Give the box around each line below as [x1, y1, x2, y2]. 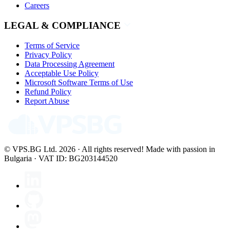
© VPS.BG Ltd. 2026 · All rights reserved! [4, 144, 146, 154]
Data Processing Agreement [25, 59, 114, 68]
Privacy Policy [25, 50, 72, 59]
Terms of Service [25, 41, 80, 50]
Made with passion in [146, 144, 215, 154]
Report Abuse [25, 96, 69, 105]
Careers [25, 1, 49, 10]
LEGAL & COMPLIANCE [4, 20, 123, 31]
